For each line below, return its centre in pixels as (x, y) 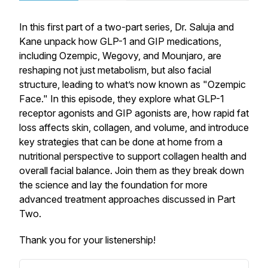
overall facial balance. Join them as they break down (132, 170)
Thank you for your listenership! (87, 240)
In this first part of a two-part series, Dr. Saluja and (127, 27)
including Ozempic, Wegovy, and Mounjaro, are (120, 56)
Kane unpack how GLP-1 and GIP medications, (120, 41)
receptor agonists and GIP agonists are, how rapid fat (134, 113)
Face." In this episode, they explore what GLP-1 (122, 99)
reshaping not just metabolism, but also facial (115, 70)
